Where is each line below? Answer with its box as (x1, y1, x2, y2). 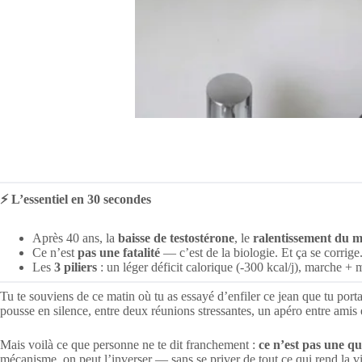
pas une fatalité (78, 246, 160, 259)
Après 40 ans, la (32, 231, 118, 245)
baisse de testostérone (118, 231, 234, 245)
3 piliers (54, 260, 97, 274)
